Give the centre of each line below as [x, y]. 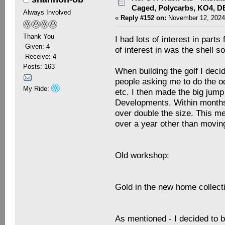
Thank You [38, 36]
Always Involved [47, 12]
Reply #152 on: [144, 18]
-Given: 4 [36, 46]
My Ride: [37, 88]
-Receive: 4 [39, 56]
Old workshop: [142, 155]
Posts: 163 [39, 66]
